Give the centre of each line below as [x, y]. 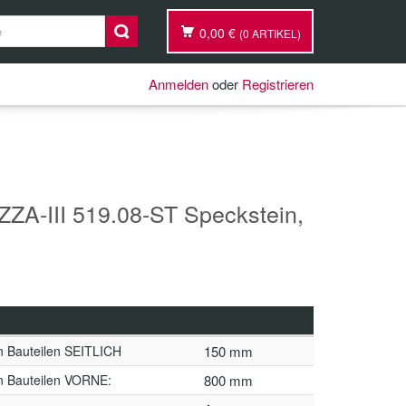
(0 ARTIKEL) [270, 33]
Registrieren [278, 84]
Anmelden [179, 84]
